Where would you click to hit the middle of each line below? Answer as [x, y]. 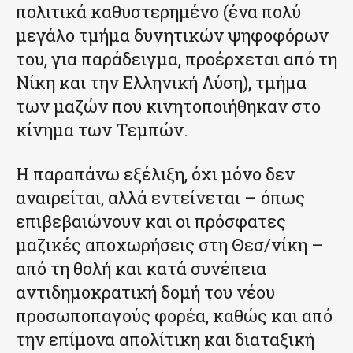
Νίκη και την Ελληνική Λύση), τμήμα [161, 82]
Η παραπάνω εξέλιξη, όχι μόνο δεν [155, 173]
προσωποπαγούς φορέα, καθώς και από [174, 315]
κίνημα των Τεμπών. [102, 129]
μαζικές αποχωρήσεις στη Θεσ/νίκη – [170, 244]
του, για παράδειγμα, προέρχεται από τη [176, 58]
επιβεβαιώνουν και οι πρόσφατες [151, 221]
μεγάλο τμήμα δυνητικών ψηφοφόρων [172, 35]
